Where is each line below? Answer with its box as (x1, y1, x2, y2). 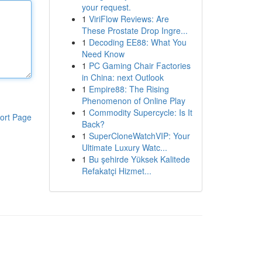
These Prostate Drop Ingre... (81, 25, 188, 36)
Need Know (81, 48, 125, 60)
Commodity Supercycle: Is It (88, 106, 192, 118)
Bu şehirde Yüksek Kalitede (88, 153, 190, 165)
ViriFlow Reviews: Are (88, 13, 169, 25)
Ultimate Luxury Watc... (81, 142, 167, 153)
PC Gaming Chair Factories (88, 60, 191, 71)
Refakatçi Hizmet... (81, 165, 151, 177)
